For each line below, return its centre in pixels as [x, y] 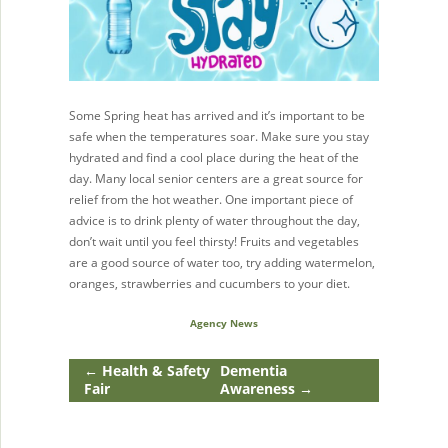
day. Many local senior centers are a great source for [216, 178]
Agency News [224, 323]
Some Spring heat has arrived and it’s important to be [217, 115]
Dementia [254, 371]
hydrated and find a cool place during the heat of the [214, 157]
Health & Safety [153, 371]
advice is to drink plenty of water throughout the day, [215, 220]
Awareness [260, 389]
